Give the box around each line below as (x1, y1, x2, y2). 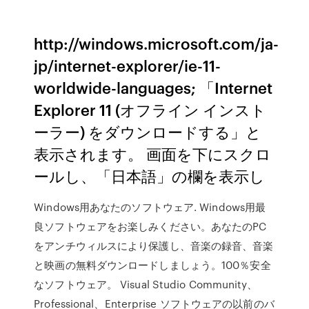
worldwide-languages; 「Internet (34, 77, 273, 98)
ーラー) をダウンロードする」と (34, 121, 262, 142)
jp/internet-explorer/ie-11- (34, 54, 221, 76)
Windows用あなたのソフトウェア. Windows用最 (34, 199, 266, 215)
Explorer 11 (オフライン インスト (34, 99, 267, 120)
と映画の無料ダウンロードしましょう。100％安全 (34, 257, 271, 272)
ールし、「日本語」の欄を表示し (34, 165, 269, 186)
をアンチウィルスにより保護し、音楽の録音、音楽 (34, 238, 274, 253)
